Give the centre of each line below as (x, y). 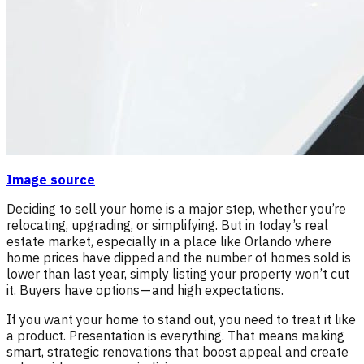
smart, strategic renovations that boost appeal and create (178, 351)
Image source (51, 179)
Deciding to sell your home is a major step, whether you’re (176, 208)
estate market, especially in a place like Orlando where (169, 241)
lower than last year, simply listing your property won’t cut (178, 273)
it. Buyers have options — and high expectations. (145, 290)
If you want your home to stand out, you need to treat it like (181, 319)
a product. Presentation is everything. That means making (175, 335)
